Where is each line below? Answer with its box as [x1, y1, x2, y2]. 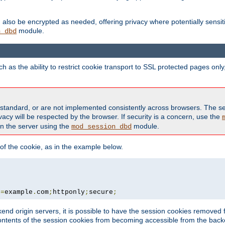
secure [89, 188, 113, 196]
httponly [53, 188, 85, 196]
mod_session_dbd [71, 122, 132, 131]
